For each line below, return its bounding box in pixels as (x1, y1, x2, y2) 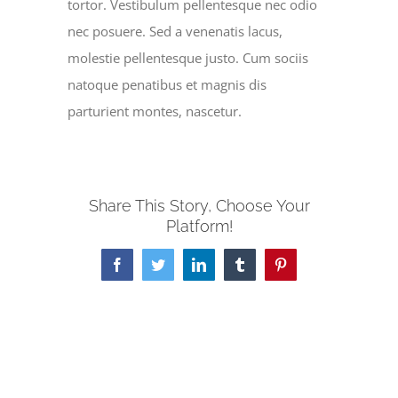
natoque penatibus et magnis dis (68, 76, 267, 94)
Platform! (165, 217, 233, 236)
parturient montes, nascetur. (68, 102, 243, 121)
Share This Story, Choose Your (88, 196, 310, 216)
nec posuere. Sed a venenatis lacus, (68, 22, 283, 41)
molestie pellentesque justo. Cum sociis (68, 49, 309, 68)
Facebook (115, 263, 171, 278)
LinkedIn (197, 263, 250, 278)
